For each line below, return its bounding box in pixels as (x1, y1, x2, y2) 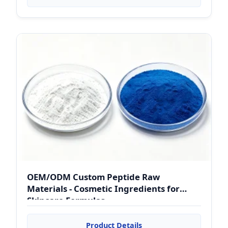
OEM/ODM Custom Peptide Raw (27, 171, 160, 183)
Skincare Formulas (27, 194, 105, 206)
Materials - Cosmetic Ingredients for (27, 183, 180, 194)
